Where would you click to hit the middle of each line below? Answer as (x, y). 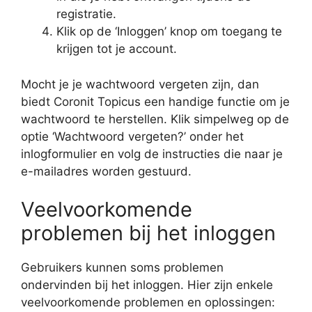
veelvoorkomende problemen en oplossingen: (148, 302)
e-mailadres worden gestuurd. (106, 171)
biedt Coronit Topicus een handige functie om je (155, 101)
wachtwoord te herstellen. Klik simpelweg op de (155, 119)
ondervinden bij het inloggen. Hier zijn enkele (147, 285)
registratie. (86, 14)
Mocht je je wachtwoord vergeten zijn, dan (140, 84)
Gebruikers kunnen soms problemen (122, 267)
